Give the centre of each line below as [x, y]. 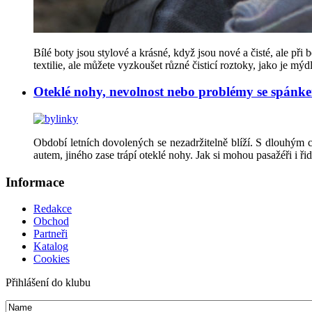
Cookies [52, 259]
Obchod [51, 221]
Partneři [50, 234]
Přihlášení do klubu [48, 283]
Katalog [51, 247]
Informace [35, 182]
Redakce [53, 209]
